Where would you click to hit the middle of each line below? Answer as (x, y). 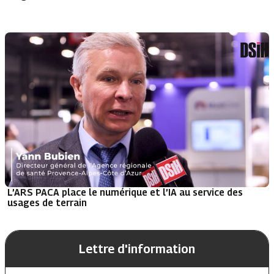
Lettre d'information (137, 249)
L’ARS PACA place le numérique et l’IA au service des (125, 192)
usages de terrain (47, 203)
